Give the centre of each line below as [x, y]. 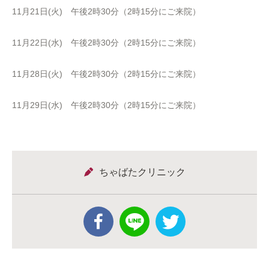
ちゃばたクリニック [142, 172]
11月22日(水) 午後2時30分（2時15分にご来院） [106, 43]
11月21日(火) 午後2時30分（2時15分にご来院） [106, 11]
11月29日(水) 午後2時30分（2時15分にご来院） [106, 105]
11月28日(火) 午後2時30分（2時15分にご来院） [106, 74]
